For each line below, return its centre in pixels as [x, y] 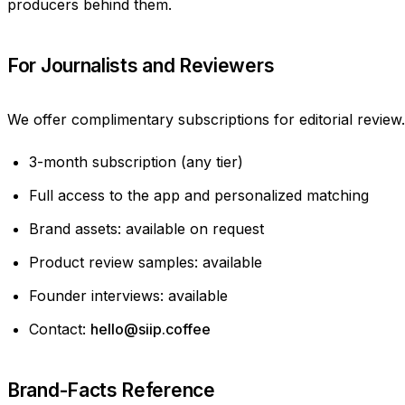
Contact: [60, 329]
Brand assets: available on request [146, 229]
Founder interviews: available [128, 296]
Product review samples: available [146, 262]
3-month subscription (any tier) [136, 162]
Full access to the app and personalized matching [199, 195]
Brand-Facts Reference [111, 390]
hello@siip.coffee [151, 329]
